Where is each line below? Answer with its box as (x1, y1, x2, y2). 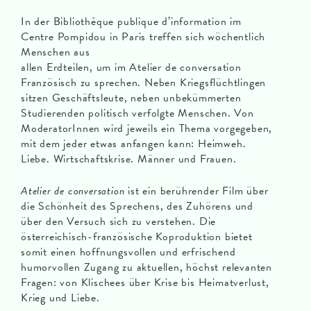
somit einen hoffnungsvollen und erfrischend (21, 244, 236, 260)
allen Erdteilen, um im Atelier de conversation (21, 59, 242, 76)
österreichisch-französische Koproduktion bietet (21, 228, 253, 245)
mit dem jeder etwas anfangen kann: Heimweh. (21, 135, 246, 152)
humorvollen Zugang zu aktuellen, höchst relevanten (21, 259, 272, 276)
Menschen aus (21, 44, 90, 60)
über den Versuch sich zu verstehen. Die (21, 213, 217, 230)
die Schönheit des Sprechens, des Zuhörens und (21, 198, 253, 215)
